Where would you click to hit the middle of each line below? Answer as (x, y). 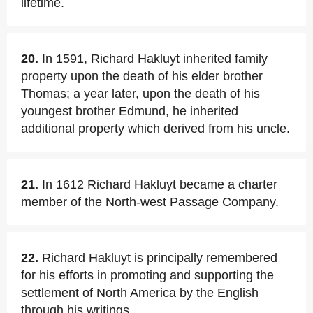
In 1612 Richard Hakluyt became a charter (160, 184)
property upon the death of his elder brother (142, 76)
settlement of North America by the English (140, 293)
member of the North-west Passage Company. (150, 202)
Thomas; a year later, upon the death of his (140, 94)
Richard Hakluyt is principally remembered (160, 258)
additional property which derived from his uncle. (155, 129)
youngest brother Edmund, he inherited (130, 111)
